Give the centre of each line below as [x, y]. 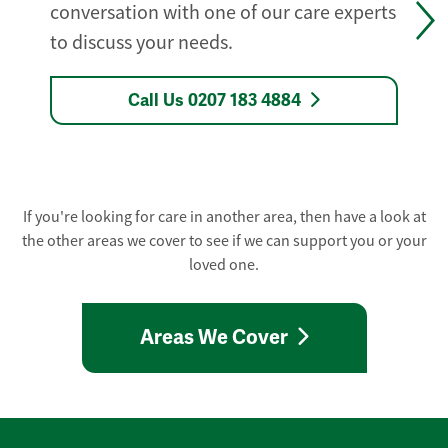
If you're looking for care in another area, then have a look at [224, 217]
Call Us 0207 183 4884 [217, 101]
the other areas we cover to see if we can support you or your [224, 241]
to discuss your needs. [142, 43]
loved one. [224, 265]
